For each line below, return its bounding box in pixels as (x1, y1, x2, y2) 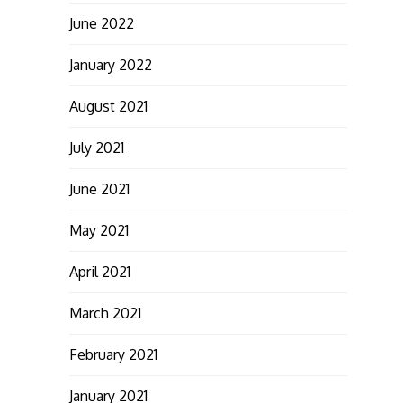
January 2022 (68, 55, 152, 74)
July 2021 (68, 138, 124, 157)
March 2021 (68, 303, 141, 322)
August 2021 (68, 96, 148, 115)
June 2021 (68, 179, 130, 198)
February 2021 (68, 345, 157, 363)
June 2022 (68, 13, 134, 32)
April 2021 (68, 262, 130, 281)
